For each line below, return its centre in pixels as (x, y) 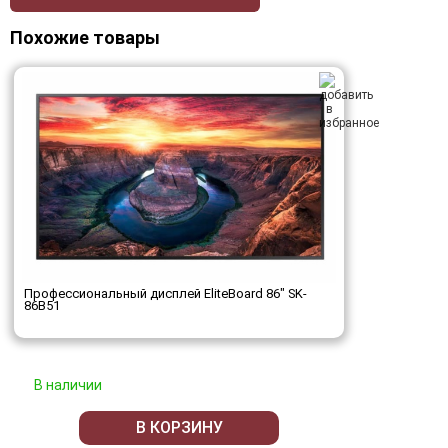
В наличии (68, 384)
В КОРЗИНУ (179, 428)
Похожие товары (85, 38)
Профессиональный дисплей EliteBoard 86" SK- (165, 293)
